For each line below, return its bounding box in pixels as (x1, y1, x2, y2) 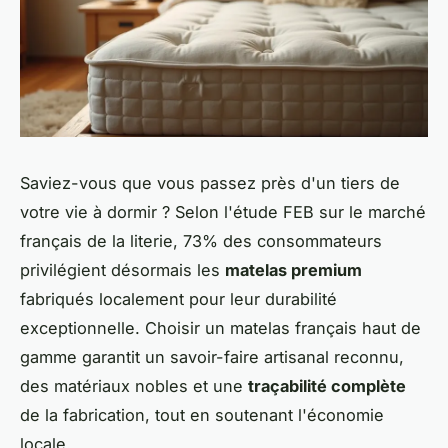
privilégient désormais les (20, 260, 225, 280)
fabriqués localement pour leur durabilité (20, 289, 337, 309)
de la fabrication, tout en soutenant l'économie (20, 405, 384, 425)
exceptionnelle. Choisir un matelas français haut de (20, 318, 421, 338)
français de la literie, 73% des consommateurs (20, 231, 382, 251)
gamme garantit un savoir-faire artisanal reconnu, (20, 347, 404, 367)
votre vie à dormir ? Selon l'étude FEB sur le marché (20, 202, 426, 222)
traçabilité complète (248, 376, 406, 396)
